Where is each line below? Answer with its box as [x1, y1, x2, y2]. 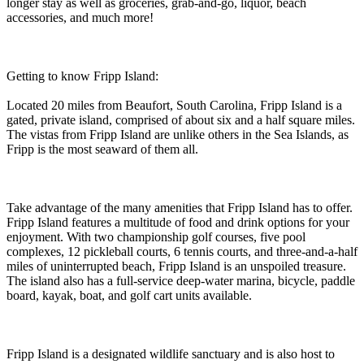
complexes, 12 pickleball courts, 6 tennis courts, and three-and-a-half [6, 244, 357, 258]
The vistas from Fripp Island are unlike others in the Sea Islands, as [6, 127, 349, 141]
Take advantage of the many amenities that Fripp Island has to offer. [6, 200, 353, 214]
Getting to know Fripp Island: [6, 68, 158, 83]
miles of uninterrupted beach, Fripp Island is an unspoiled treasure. [6, 258, 346, 273]
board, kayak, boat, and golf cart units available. [6, 288, 252, 302]
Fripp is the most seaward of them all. [6, 141, 198, 156]
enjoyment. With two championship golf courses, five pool [6, 229, 305, 244]
